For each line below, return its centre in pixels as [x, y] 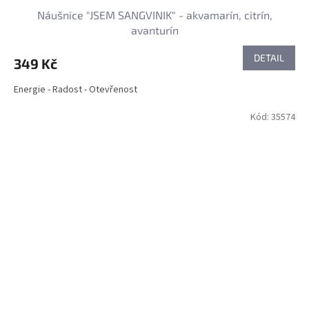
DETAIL [269, 57]
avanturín [154, 30]
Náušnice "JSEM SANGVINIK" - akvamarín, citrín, [154, 14]
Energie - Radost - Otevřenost [76, 89]
